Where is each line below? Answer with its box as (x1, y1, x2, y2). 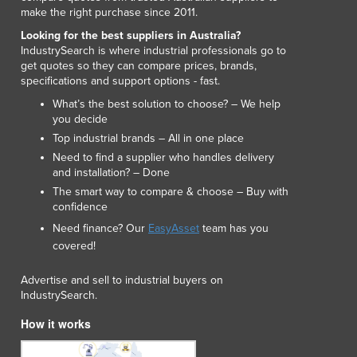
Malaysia (38, 83, 86, 100)
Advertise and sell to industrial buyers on (21, 273, 223, 287)
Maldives (38, 102, 88, 119)
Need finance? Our (53, 221, 148, 235)
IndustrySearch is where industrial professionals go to (21, 43, 286, 57)
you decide (53, 112, 108, 126)
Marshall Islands (38, 159, 126, 176)
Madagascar (38, 45, 104, 61)
